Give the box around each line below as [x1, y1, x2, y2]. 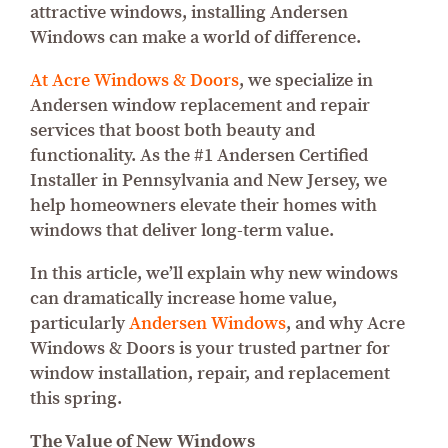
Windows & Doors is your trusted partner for [30, 336, 390, 360]
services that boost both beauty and [30, 118, 315, 142]
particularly [30, 311, 129, 335]
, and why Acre [286, 311, 405, 335]
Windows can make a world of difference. [30, 25, 361, 49]
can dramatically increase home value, [30, 286, 337, 310]
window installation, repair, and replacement [30, 361, 390, 385]
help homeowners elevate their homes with [30, 193, 377, 217]
